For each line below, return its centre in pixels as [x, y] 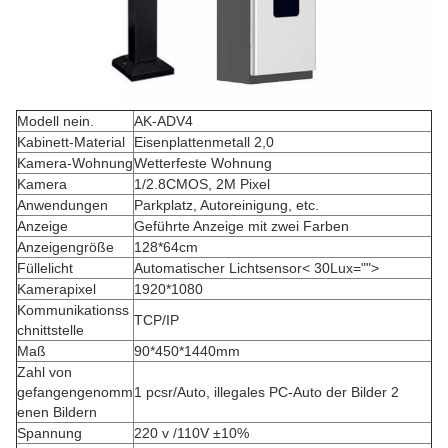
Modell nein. [55, 121]
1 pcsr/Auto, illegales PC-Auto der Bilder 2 [266, 392]
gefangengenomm [75, 392]
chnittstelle [50, 330]
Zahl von [44, 372]
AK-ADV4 [163, 121]
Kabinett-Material [71, 142]
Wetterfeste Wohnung [203, 163]
